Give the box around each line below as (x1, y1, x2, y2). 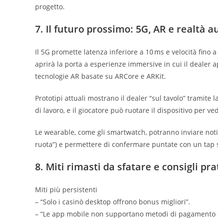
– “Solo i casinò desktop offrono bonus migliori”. (35, 197, 190, 206)
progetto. (35, 1, 65, 11)
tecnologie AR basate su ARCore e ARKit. (35, 71, 166, 81)
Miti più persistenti (35, 184, 97, 194)
